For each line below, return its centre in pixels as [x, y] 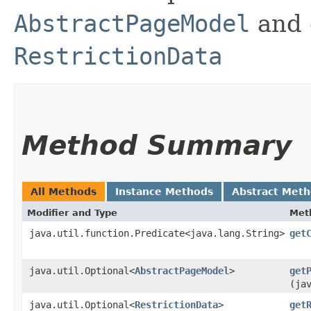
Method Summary [157, 145]
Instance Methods [164, 191]
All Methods [64, 191]
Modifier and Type [72, 212]
